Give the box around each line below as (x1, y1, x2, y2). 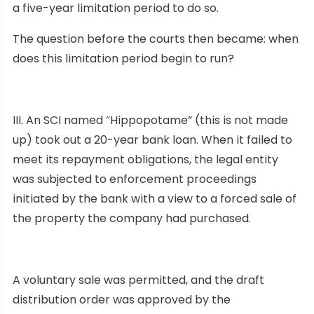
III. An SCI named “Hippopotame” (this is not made (13, 111, 288, 128)
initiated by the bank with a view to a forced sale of (13, 190, 296, 207)
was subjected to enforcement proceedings (13, 170, 257, 187)
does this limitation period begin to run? (13, 50, 234, 67)
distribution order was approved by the (13, 291, 231, 308)
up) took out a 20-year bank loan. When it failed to (13, 131, 292, 148)
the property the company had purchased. (13, 210, 251, 226)
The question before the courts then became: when (13, 30, 299, 47)
